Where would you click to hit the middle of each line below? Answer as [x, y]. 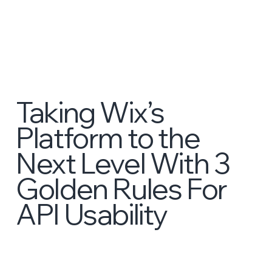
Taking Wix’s [90, 112]
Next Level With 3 [123, 163]
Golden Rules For [121, 188]
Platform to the [108, 137]
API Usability [92, 214]
